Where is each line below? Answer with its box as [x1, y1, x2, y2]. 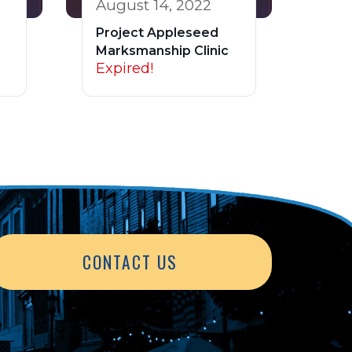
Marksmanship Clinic [95, 42, 229, 58]
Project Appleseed [95, 24, 218, 40]
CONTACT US [82, 250, 178, 275]
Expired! [95, 59, 153, 77]
